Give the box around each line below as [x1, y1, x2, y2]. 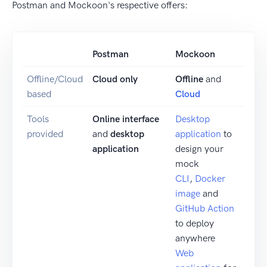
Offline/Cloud [27, 73, 83, 85]
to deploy [175, 217, 214, 229]
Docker [195, 172, 225, 184]
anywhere [175, 232, 215, 244]
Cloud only [92, 73, 138, 85]
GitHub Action [175, 202, 234, 214]
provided [27, 128, 63, 139]
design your [175, 142, 223, 154]
